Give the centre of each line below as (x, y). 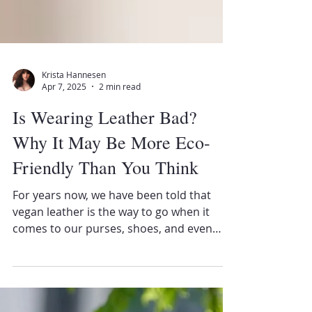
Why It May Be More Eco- (111, 281)
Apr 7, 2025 (64, 226)
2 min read (120, 226)
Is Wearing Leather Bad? (105, 256)
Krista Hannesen (74, 213)
